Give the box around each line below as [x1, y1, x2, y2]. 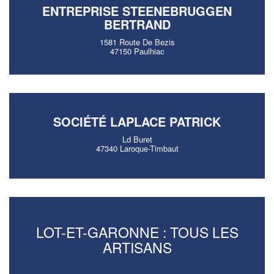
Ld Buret [122, 133, 152, 145]
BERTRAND [103, 15, 171, 33]
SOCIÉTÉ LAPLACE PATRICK [53, 113, 221, 130]
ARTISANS [102, 237, 172, 257]
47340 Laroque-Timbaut [95, 143, 179, 154]
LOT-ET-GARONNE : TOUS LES [35, 221, 239, 242]
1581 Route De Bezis [99, 36, 175, 48]
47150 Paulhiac [109, 45, 165, 57]
